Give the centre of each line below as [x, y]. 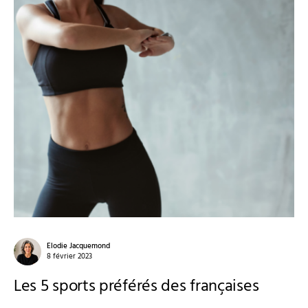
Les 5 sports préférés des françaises [136, 286]
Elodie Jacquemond [78, 246]
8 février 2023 [69, 256]
